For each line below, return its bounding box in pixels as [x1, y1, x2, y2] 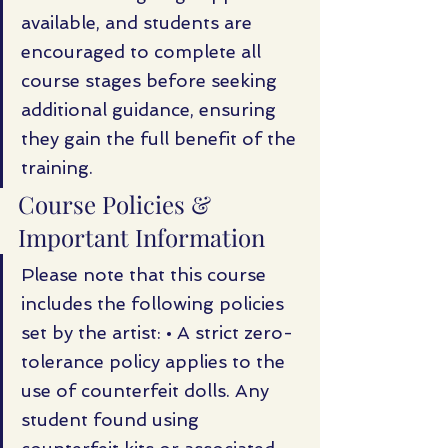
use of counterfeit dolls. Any [21, 379, 274, 401]
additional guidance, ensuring [21, 98, 281, 120]
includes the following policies [21, 292, 289, 314]
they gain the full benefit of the [21, 127, 301, 149]
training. [21, 156, 93, 178]
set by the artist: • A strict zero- [21, 321, 293, 343]
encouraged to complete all [21, 40, 266, 62]
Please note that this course [21, 263, 271, 285]
